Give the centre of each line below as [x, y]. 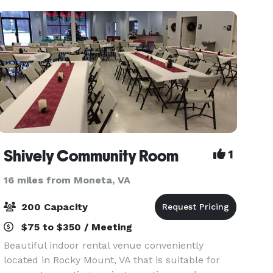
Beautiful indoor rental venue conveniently [104, 245]
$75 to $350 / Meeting [76, 227]
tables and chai [40, 11]
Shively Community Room [91, 156]
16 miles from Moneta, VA [67, 180]
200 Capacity [53, 207]
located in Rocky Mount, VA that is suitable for [112, 260]
